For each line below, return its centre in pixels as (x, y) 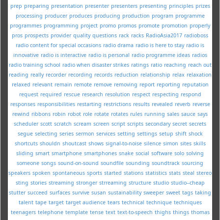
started (113, 173)
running (155, 114)
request (28, 94)
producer (56, 15)
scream (82, 124)
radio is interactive (63, 55)
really (37, 74)
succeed (38, 192)
